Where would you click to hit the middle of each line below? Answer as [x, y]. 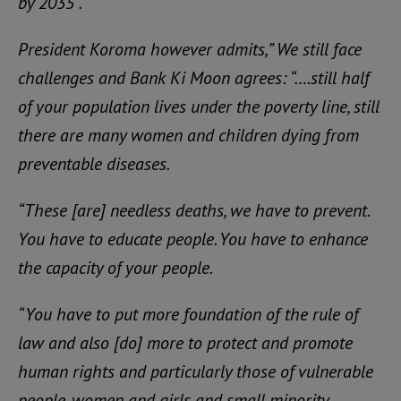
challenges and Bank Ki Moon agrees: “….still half [194, 78]
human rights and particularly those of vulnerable [196, 371]
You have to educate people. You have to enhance [193, 239]
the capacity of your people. [115, 268]
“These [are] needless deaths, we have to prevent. [193, 210]
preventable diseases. [94, 164]
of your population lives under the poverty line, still [199, 107]
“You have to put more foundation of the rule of [188, 314]
